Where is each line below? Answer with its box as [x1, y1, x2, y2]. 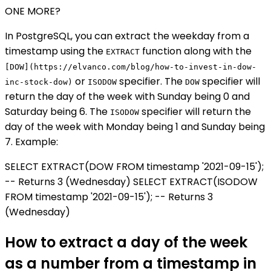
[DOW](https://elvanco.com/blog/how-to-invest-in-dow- [5, 62, 256, 72]
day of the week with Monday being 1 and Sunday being [5, 120, 265, 134]
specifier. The [117, 74, 185, 89]
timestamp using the [5, 44, 106, 59]
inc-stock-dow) [5, 77, 73, 87]
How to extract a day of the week [5, 232, 247, 253]
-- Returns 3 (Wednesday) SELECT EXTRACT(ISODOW [5, 175, 258, 189]
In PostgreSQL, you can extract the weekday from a [5, 29, 249, 44]
